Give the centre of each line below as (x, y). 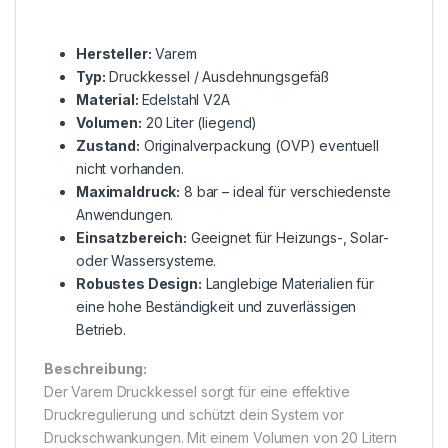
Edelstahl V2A (185, 99)
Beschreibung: (96, 368)
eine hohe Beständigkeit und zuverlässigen (216, 306)
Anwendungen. (125, 214)
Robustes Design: (139, 283)
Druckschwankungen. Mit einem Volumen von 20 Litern (220, 437)
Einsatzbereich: (131, 237)
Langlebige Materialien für (287, 283)
